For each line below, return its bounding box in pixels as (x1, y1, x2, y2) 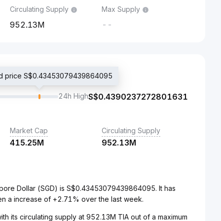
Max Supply (102, 5, 140, 13)
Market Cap (10, 126, 48, 135)
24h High (58, 92, 88, 100)
